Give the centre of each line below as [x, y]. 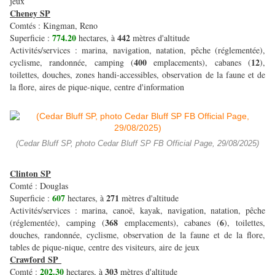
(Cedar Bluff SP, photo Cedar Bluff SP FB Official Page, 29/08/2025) [137, 144]
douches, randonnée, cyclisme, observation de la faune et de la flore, [137, 235]
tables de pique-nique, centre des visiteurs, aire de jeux [105, 247]
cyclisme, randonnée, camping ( [72, 63]
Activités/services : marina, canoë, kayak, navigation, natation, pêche [137, 211]
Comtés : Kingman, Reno [55, 26]
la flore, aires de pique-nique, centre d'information [97, 87]
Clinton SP [30, 174]
